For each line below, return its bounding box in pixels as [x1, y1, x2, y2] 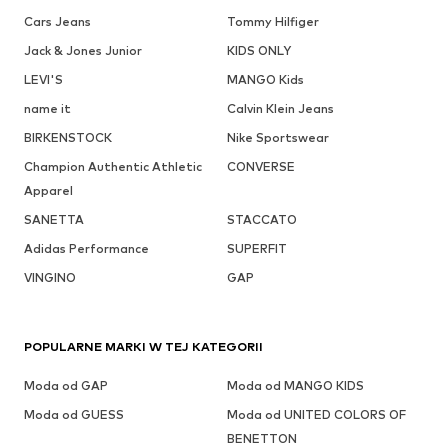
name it [24, 100, 71, 116]
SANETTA [24, 211, 84, 227]
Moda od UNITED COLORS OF [226, 406, 406, 422]
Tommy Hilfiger [226, 13, 319, 29]
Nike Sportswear [226, 129, 329, 145]
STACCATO [226, 211, 297, 227]
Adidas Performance [24, 240, 149, 256]
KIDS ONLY [226, 42, 291, 58]
